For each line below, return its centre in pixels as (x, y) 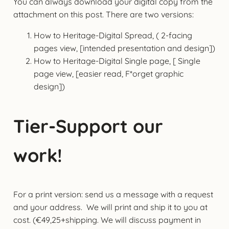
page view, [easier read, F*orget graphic (108, 73)
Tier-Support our (88, 126)
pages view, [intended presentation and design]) (124, 48)
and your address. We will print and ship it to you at (110, 207)
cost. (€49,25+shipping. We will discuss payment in (107, 220)
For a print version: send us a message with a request (113, 194)
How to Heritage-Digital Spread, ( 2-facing (113, 35)
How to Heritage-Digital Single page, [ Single (117, 61)
